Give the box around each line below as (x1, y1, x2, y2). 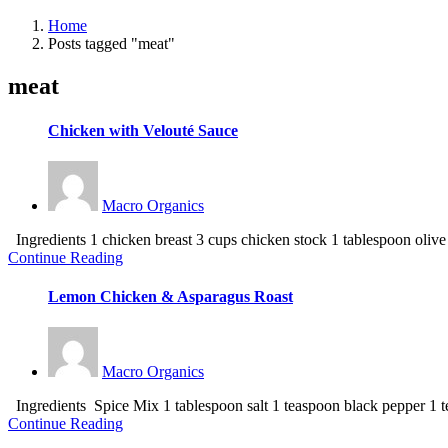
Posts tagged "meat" (48, 35, 175, 53)
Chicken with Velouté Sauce (48, 121, 238, 139)
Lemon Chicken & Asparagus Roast (48, 288, 293, 306)
